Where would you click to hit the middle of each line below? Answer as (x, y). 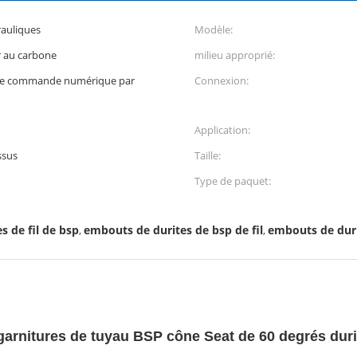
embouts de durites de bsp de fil (173, 230)
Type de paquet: (233, 181)
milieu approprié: (235, 55)
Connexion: (222, 80)
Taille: (208, 155)
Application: (222, 130)
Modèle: (214, 29)
